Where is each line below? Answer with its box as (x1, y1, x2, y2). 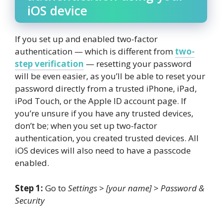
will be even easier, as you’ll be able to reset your (15, 70, 205, 82)
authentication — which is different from (15, 46, 175, 57)
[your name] (106, 182, 152, 194)
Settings (68, 182, 97, 194)
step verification (15, 58, 84, 70)
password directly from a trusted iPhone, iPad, (15, 83, 197, 95)
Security (15, 194, 45, 206)
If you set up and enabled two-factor (15, 33, 158, 45)
